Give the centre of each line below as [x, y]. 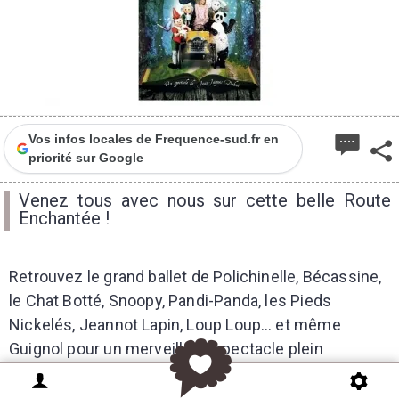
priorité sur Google [85, 158]
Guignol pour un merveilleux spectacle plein [166, 349]
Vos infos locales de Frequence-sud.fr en [153, 139]
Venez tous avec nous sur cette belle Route [205, 200]
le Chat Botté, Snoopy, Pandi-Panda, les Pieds [171, 301]
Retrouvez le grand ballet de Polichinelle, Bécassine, [195, 277]
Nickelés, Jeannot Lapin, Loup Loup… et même [175, 325]
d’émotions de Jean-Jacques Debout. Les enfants [188, 373]
